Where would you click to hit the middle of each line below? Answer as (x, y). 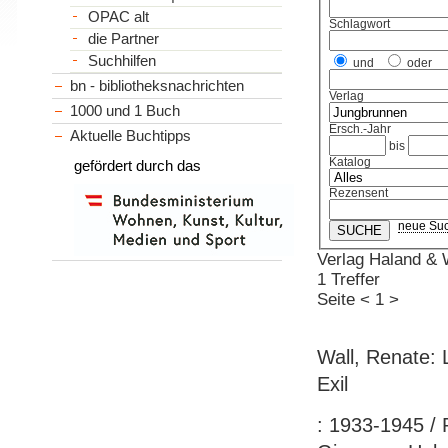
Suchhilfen (121, 60)
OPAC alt (118, 16)
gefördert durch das (138, 165)
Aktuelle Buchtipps (131, 135)
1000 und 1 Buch (125, 110)
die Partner (123, 38)
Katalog (350, 162)
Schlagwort (360, 24)
